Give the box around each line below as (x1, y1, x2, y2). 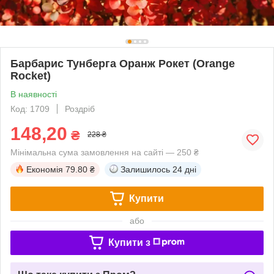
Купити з (108, 237, 150, 248)
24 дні (172, 164, 196, 174)
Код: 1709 (10, 103, 50, 114)
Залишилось (120, 164, 170, 174)
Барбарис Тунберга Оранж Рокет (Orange (10, 57, 235, 70)
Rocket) (10, 69, 51, 82)
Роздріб (65, 103, 95, 114)
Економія (26, 164, 63, 174)
